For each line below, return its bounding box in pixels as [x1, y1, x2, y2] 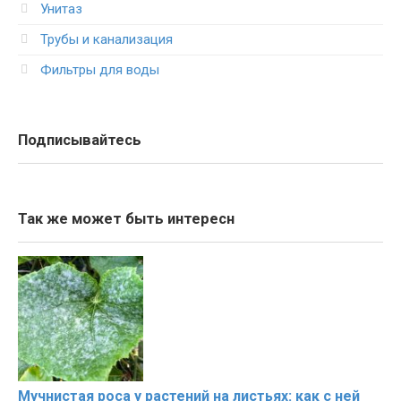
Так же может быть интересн [18, 210, 235, 228]
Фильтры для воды [40, 62, 159, 79]
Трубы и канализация [40, 31, 173, 48]
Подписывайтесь [18, 132, 141, 149]
